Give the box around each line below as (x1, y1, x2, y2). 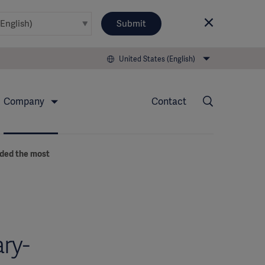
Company (3, 95, 47, 108)
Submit (117, 18, 146, 30)
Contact (151, 95, 186, 108)
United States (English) (119, 54, 195, 64)
